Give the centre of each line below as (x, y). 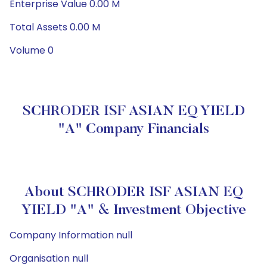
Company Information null (71, 235)
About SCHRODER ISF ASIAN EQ (133, 193)
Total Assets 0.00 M (55, 27)
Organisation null (49, 258)
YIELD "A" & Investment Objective (133, 210)
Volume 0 (32, 50)
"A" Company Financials (133, 129)
